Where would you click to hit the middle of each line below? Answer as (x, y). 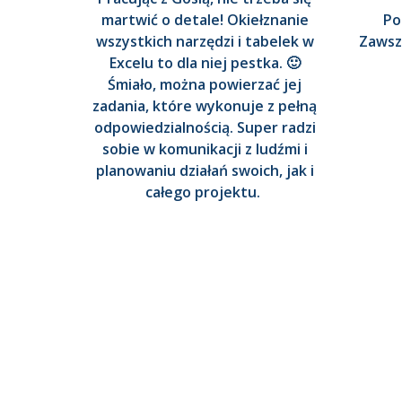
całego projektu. (205, 192)
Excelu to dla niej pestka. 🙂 (205, 63)
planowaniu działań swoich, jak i (205, 171)
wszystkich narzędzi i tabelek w (205, 42)
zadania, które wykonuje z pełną (205, 106)
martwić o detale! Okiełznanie (205, 20)
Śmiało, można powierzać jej (205, 85)
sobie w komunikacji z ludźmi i (205, 149)
